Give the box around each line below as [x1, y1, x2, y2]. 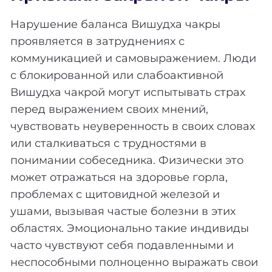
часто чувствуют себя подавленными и [10, 238, 234, 252]
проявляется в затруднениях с [10, 34, 185, 48]
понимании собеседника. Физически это [10, 153, 243, 167]
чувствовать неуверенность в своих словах [10, 119, 255, 133]
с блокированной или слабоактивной [10, 68, 223, 82]
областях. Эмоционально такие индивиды [10, 221, 249, 235]
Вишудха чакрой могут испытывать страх [10, 85, 245, 99]
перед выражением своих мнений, [10, 102, 208, 116]
